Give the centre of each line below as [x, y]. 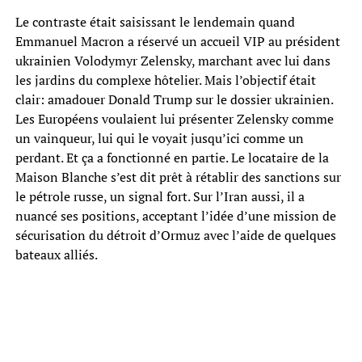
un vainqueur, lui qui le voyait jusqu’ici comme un [159, 138]
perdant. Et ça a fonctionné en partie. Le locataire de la [172, 157]
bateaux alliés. [56, 254]
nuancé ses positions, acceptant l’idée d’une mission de [175, 215]
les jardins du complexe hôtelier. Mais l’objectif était [165, 80]
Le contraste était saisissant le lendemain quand [155, 21]
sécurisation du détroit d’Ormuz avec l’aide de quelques [175, 235]
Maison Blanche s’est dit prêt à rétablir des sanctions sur [178, 177]
